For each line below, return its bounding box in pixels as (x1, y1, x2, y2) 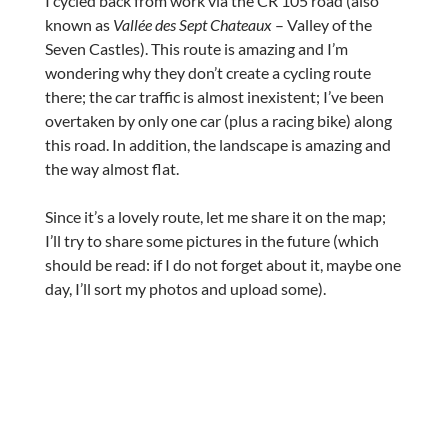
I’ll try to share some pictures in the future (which (44, 231, 379, 250)
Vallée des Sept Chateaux (112, 15, 272, 34)
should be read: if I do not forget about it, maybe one (44, 255, 401, 274)
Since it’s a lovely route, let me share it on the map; (44, 207, 386, 226)
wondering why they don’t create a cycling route (44, 63, 371, 82)
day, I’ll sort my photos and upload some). (44, 279, 326, 298)
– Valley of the (271, 15, 372, 34)
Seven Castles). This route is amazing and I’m (44, 39, 348, 58)
